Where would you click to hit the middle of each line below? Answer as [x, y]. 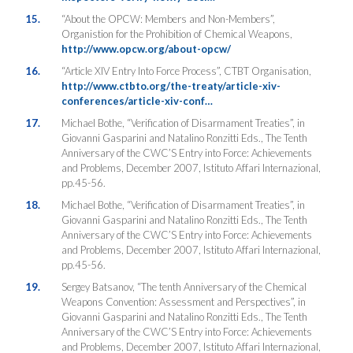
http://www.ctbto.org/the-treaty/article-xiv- [171, 85]
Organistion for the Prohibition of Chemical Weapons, [176, 33]
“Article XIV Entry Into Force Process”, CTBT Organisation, [186, 71]
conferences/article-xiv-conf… [137, 100]
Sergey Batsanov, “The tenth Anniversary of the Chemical [184, 286]
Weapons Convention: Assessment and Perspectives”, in [183, 301]
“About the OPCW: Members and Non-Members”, [168, 19]
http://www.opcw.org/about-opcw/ [146, 48]
